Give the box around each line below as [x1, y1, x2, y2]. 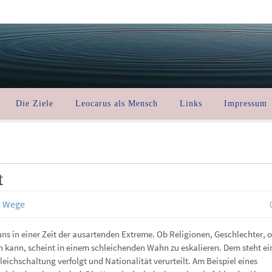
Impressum [224, 99, 267, 108]
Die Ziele [16, 99, 53, 108]
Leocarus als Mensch [75, 99, 158, 108]
